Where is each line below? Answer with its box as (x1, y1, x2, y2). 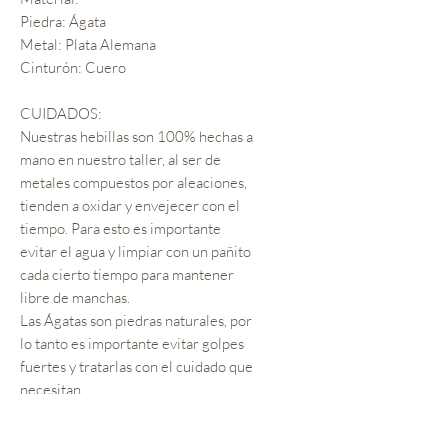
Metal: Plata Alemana (20, 35, 156, 55)
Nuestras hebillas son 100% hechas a (20, 127, 253, 147)
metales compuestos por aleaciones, (20, 173, 247, 193)
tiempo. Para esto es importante (20, 219, 221, 239)
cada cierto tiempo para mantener (20, 265, 234, 285)
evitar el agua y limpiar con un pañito (20, 242, 251, 262)
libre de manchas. (20, 288, 130, 308)
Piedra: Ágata (20, 12, 106, 32)
